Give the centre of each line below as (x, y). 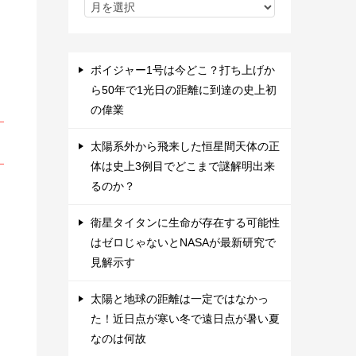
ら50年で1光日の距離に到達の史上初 (184, 90)
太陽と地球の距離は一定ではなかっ (180, 299)
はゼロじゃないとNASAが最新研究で (183, 243)
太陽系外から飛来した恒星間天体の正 (185, 147)
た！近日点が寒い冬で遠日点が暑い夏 (185, 319)
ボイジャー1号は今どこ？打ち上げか (183, 70)
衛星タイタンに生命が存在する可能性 (185, 223)
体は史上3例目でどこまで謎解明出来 (183, 166)
